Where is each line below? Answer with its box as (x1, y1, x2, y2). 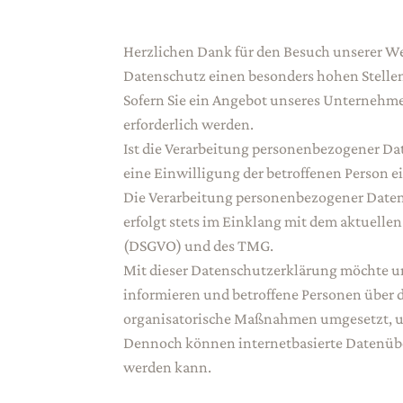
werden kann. (123, 358, 211, 377)
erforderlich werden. (123, 115, 254, 134)
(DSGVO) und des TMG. (123, 237, 273, 255)
